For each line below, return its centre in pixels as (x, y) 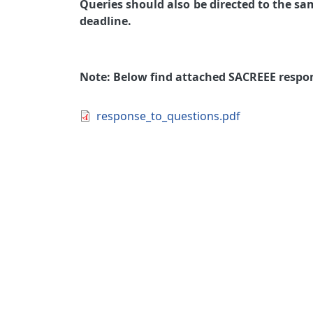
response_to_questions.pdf (168, 116)
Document (107, 115)
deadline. (105, 21)
